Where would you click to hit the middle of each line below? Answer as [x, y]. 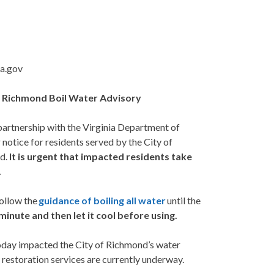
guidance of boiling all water [102, 201]
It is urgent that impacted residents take [101, 157]
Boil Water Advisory [95, 98]
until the [184, 201]
